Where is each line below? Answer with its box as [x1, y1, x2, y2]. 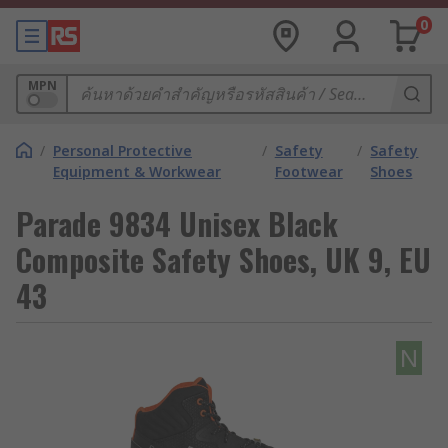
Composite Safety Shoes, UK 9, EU [16, 237, 431, 282]
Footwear [274, 162, 343, 181]
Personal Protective [53, 141, 192, 160]
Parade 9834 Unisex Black [16, 201, 338, 246]
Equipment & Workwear [53, 162, 221, 181]
